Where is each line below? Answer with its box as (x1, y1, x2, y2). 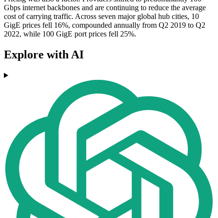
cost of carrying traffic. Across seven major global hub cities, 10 (4, 12, 199, 21)
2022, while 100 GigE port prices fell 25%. (4, 30, 136, 38)
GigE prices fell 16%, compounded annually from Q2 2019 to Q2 (4, 21, 205, 30)
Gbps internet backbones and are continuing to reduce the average (4, 3, 206, 12)
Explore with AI (4, 48, 84, 61)
